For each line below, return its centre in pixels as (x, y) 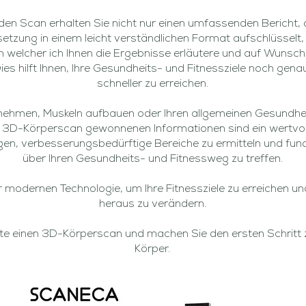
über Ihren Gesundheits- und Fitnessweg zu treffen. (153, 159)
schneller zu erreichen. (153, 84)
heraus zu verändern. (153, 204)
